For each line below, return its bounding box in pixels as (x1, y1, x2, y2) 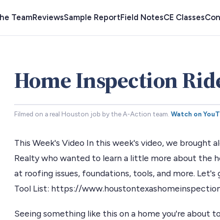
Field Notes (120, 12, 164, 22)
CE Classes (164, 12, 205, 22)
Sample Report (64, 12, 120, 22)
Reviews (32, 12, 64, 22)
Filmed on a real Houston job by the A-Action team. (14, 110, 169, 118)
